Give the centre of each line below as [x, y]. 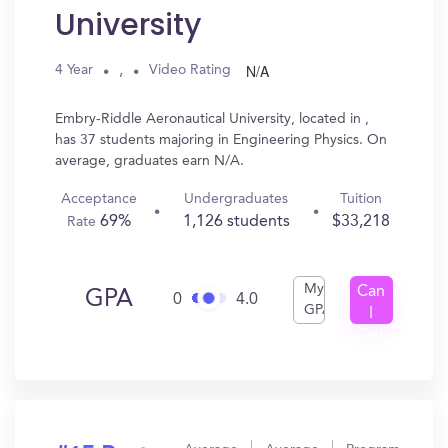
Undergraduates [236, 199]
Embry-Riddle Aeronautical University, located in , [212, 119]
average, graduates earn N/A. [149, 161]
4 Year [74, 70]
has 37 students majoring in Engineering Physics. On [221, 140]
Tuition [360, 199]
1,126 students [236, 222]
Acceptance [99, 199]
